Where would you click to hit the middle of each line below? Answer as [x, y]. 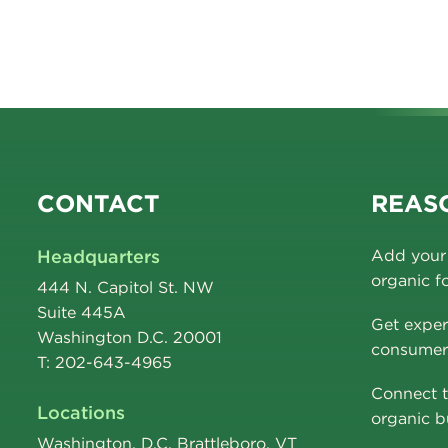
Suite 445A [81, 312]
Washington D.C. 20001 [129, 337]
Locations [81, 412]
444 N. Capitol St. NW [125, 287]
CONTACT [98, 203]
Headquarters [98, 256]
